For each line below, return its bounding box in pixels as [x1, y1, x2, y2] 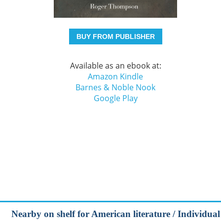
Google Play [93, 93, 138, 104]
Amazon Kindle [88, 71, 143, 82]
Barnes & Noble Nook [75, 82, 155, 93]
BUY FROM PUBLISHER [76, 33, 155, 41]
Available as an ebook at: [70, 60, 161, 72]
